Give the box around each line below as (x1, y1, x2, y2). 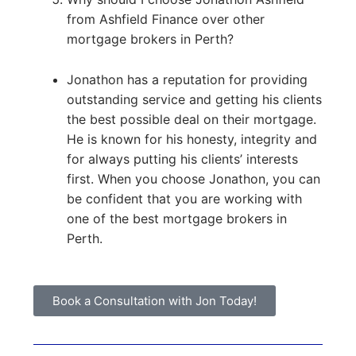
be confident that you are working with (66, 191, 302, 207)
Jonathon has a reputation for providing (66, 72, 308, 88)
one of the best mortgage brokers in (66, 211, 287, 227)
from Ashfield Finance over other (66, 11, 265, 28)
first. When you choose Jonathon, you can (66, 171, 320, 188)
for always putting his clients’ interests (66, 151, 298, 168)
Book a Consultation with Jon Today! (52, 293, 257, 309)
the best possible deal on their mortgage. (66, 111, 316, 128)
